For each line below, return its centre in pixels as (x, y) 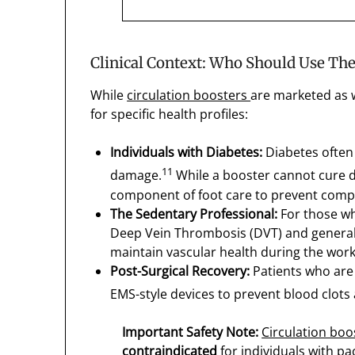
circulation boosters (189, 95)
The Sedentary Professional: (194, 214)
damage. (136, 176)
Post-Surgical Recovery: (180, 271)
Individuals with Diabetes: (187, 153)
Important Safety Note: (191, 332)
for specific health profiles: (170, 115)
